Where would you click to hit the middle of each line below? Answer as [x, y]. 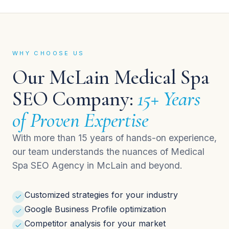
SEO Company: [75, 99]
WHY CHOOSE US [49, 53]
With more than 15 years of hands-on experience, [114, 138]
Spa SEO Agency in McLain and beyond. [97, 166]
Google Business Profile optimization [95, 209]
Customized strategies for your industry [101, 195]
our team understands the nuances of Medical [108, 152]
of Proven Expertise [81, 120]
